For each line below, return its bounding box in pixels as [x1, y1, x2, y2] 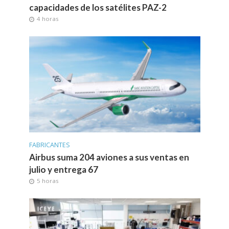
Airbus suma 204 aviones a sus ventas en [29, 151, 189, 163]
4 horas [36, 15, 59, 23]
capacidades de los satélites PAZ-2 [29, 2, 167, 13]
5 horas [36, 176, 59, 185]
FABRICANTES [29, 140, 70, 149]
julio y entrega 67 [29, 164, 98, 175]
